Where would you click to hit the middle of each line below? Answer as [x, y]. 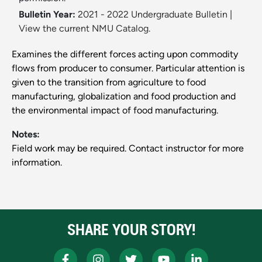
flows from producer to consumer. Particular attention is [128, 68]
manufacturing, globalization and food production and [124, 96]
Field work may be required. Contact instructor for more [128, 149]
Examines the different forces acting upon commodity [125, 54]
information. [37, 163]
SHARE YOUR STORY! [131, 230]
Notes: [26, 135]
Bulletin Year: [47, 15]
